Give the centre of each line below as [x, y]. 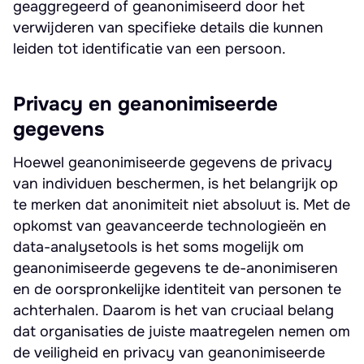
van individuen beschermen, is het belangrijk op [175, 184]
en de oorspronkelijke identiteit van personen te [177, 289]
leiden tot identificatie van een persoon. [149, 49]
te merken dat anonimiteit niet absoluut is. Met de [182, 205]
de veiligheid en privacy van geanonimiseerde [169, 353]
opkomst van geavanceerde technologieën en [170, 226]
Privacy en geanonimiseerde [145, 104]
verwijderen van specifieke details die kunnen [168, 28]
